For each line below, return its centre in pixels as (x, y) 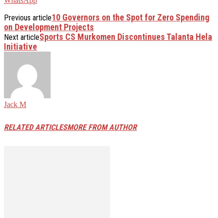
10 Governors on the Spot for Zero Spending (130, 17)
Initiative (20, 46)
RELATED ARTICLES (36, 127)
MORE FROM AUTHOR (102, 127)
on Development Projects (49, 27)
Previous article (28, 18)
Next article (22, 37)
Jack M (15, 104)
